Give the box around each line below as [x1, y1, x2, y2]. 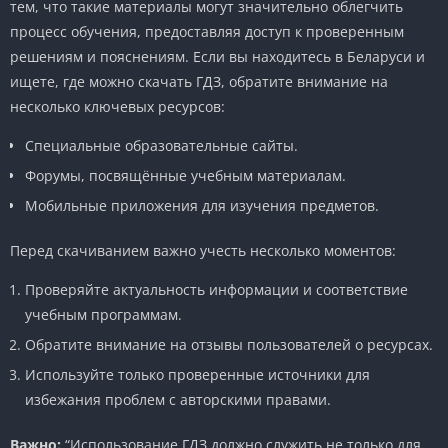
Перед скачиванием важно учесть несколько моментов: [10, 240, 396, 260]
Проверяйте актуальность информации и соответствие [25, 279, 408, 299]
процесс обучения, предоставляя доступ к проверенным [10, 21, 404, 41]
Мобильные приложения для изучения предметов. [25, 195, 379, 215]
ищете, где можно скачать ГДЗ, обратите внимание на [10, 71, 388, 91]
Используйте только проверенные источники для [25, 364, 370, 384]
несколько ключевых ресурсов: [10, 96, 225, 116]
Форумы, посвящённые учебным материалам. [25, 165, 346, 185]
